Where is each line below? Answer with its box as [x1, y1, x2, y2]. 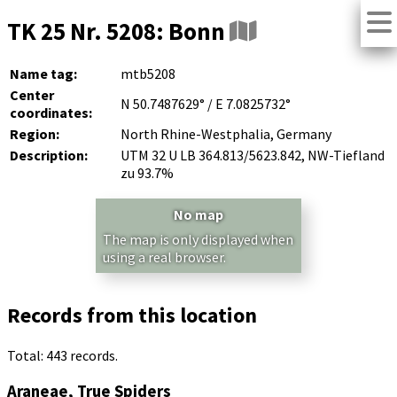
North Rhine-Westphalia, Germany [121, 125, 331, 144]
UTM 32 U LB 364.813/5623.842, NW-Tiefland [121, 146, 385, 165]
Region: [10, 125, 59, 144]
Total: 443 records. [7, 346, 118, 365]
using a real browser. [103, 248, 226, 267]
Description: [10, 146, 88, 165]
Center [10, 86, 54, 105]
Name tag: [10, 65, 77, 83]
